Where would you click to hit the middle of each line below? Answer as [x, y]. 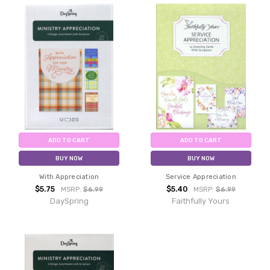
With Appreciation [69, 177]
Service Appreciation [201, 177]
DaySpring [69, 201]
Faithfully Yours [201, 201]
